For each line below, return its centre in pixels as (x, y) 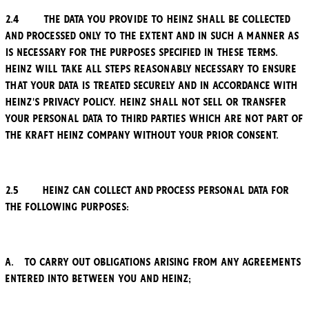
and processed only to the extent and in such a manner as (152, 36)
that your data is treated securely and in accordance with (152, 86)
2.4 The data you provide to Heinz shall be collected (148, 20)
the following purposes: (68, 207)
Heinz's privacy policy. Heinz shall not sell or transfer (146, 102)
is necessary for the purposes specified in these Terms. (142, 53)
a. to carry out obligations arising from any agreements (153, 262)
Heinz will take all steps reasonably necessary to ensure (151, 69)
